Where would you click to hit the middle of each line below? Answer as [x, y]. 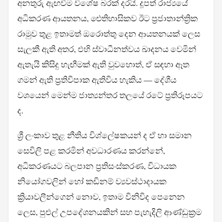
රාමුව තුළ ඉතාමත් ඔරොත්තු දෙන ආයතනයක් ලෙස [109, 33]
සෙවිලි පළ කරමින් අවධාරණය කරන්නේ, [91, 150]
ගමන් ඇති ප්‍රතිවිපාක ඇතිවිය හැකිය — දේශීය [97, 79]
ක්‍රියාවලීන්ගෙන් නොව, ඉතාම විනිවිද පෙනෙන [101, 196]
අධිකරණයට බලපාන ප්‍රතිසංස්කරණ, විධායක [97, 166]
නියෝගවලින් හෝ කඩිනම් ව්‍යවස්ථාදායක [92, 181]
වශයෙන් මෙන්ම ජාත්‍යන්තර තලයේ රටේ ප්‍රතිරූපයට [110, 95]
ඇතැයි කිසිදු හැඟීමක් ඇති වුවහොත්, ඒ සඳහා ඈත [103, 64]
